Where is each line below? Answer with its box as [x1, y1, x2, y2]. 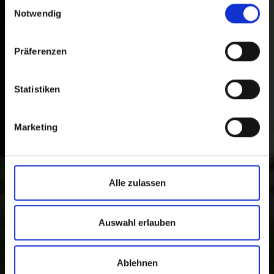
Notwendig [14, 7, 61, 18]
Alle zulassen [108, 177, 166, 188]
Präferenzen [14, 45, 67, 56]
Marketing [14, 121, 57, 132]
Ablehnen [116, 257, 158, 268]
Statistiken [14, 83, 61, 94]
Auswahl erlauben [98, 217, 176, 228]
